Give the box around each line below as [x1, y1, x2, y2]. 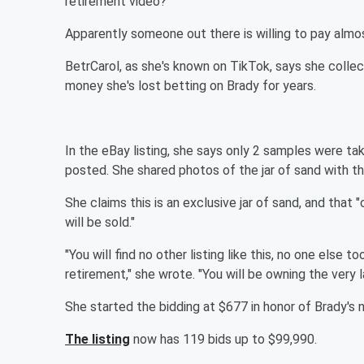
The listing [65, 331, 130, 347]
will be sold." [65, 214, 135, 230]
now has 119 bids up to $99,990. [130, 331, 317, 347]
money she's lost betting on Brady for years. [65, 78, 316, 93]
